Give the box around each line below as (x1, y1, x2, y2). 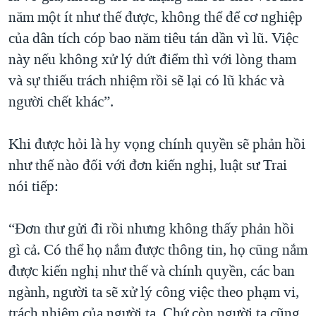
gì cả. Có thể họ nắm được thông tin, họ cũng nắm (8, 239, 308, 260)
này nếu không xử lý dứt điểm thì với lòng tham (8, 49, 296, 69)
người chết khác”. (8, 91, 114, 111)
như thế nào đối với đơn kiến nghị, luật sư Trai (8, 154, 287, 175)
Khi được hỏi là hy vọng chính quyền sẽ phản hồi (8, 133, 305, 154)
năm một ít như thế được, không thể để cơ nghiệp (8, 6, 303, 27)
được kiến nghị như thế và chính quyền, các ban (8, 260, 295, 281)
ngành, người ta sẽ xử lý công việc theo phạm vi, (8, 281, 299, 302)
